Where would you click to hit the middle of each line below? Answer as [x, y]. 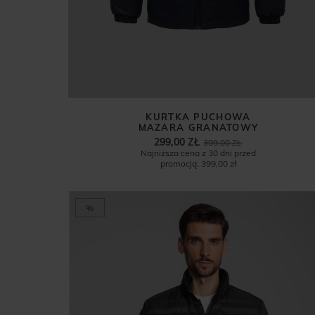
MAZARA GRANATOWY [198, 127]
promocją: [179, 163]
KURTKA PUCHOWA [198, 116]
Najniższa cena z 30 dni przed [198, 153]
